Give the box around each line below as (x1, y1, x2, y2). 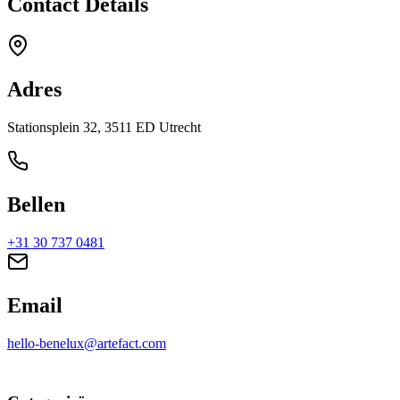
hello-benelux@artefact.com (7, 335, 166, 351)
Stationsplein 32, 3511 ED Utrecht (7, 120, 201, 136)
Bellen (7, 193, 65, 217)
